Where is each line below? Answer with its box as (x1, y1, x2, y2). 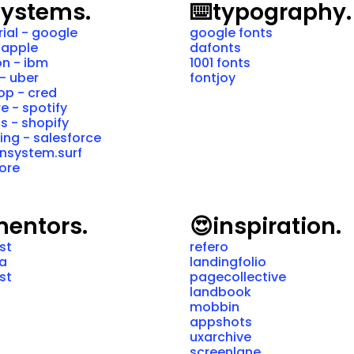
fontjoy (189, 69, 235, 87)
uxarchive (189, 328, 251, 346)
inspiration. (212, 211, 341, 242)
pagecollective (189, 268, 286, 286)
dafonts (189, 39, 241, 57)
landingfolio (189, 253, 266, 271)
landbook (189, 283, 251, 301)
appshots (189, 313, 252, 331)
